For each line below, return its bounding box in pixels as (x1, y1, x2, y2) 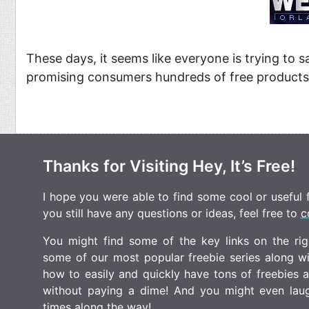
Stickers (208, 61, 250, 74)
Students (26, 61, 71, 74)
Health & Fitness (26, 31, 108, 45)
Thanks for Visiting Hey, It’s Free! (43, 156, 295, 176)
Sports (208, 31, 241, 45)
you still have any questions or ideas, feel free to (43, 206, 301, 220)
